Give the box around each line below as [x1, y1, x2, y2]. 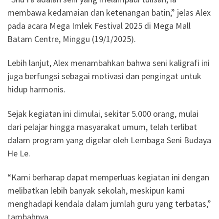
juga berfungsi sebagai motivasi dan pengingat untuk [7, 70, 201, 82]
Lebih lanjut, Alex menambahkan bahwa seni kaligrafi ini [7, 57, 210, 69]
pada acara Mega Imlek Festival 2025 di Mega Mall [7, 20, 191, 31]
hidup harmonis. [7, 84, 66, 95]
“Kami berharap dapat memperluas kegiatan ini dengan [7, 172, 209, 183]
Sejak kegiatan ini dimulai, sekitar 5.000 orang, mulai [7, 108, 198, 119]
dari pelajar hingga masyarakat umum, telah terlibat [7, 121, 197, 132]
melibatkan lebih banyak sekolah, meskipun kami [7, 185, 185, 197]
